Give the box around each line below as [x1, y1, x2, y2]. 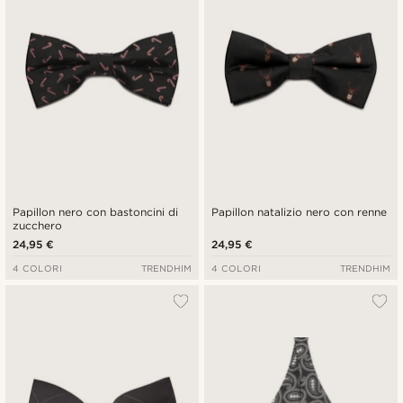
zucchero [13, 219, 62, 233]
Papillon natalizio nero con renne [211, 205, 388, 219]
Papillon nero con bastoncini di [13, 205, 179, 219]
